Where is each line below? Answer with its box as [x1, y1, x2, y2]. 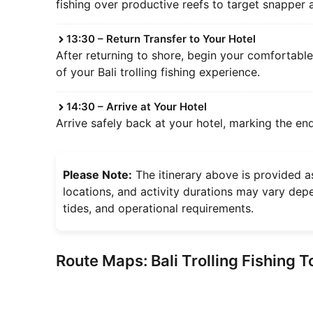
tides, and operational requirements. [62, 201, 254, 216]
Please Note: [62, 168, 132, 182]
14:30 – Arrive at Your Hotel [66, 100, 207, 114]
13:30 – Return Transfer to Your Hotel [66, 32, 256, 46]
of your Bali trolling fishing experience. [55, 65, 260, 80]
